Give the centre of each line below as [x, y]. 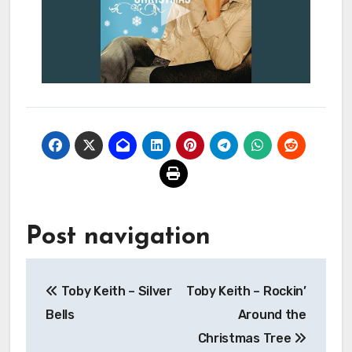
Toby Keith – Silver [115, 291]
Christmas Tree [246, 338]
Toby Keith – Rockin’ [246, 291]
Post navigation [118, 237]
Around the [272, 314]
